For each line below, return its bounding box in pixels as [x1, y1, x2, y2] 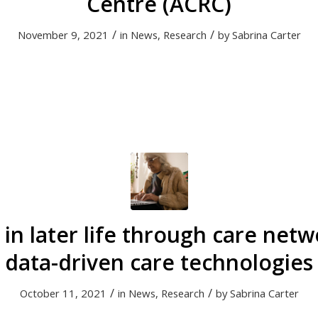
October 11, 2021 [19, 286, 106, 300]
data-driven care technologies [5, 248, 313, 277]
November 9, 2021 [17, 28, 109, 42]
